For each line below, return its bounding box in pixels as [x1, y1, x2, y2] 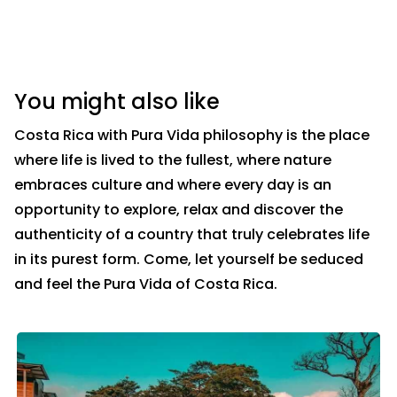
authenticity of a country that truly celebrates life [14, 224, 370, 245]
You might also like [14, 87, 220, 117]
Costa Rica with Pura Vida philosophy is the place [14, 125, 370, 146]
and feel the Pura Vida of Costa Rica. [14, 274, 277, 295]
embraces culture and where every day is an [14, 175, 331, 196]
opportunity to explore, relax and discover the [14, 199, 343, 221]
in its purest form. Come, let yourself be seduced [14, 249, 363, 270]
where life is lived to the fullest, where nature [14, 150, 331, 171]
